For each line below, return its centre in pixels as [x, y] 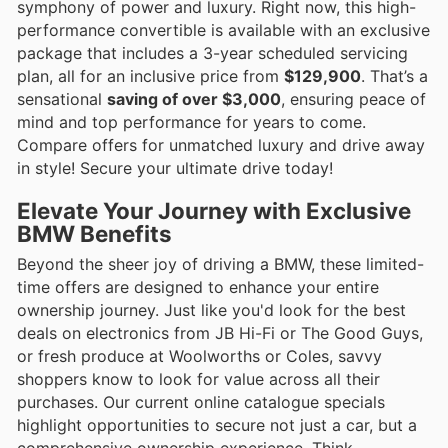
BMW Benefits [94, 234]
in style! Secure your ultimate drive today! [175, 168]
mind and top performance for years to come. [191, 122]
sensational [62, 99]
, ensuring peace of [353, 99]
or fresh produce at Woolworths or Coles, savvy [199, 356]
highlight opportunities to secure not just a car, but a [217, 425]
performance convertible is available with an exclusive [223, 30]
